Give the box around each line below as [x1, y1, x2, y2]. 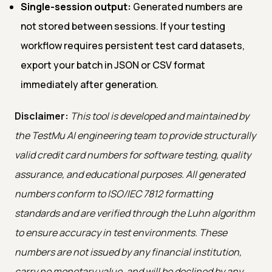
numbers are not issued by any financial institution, [15, 245, 242, 259]
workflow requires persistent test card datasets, [21, 38, 245, 52]
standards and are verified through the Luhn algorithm [15, 206, 255, 220]
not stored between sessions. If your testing [21, 19, 225, 33]
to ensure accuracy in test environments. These [15, 225, 227, 239]
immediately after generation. [21, 77, 158, 91]
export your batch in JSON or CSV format [21, 58, 205, 72]
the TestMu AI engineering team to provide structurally [15, 128, 256, 142]
